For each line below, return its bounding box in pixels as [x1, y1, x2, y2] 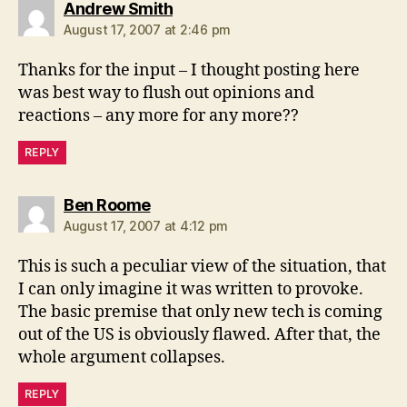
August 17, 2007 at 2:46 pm [64, 22, 231, 37]
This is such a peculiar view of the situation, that [18, 256, 386, 277]
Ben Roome [64, 195, 151, 214]
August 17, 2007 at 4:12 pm [64, 218, 228, 233]
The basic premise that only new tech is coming [18, 302, 382, 323]
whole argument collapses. [18, 347, 225, 368]
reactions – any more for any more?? [18, 105, 299, 126]
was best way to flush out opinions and [18, 83, 314, 104]
